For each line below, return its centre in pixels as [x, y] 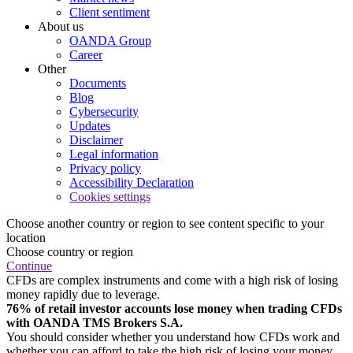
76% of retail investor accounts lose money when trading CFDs [174, 308]
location [26, 237]
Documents [98, 83]
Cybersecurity [104, 111]
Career [86, 54]
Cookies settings [110, 196]
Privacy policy [105, 168]
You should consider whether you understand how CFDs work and [173, 336]
